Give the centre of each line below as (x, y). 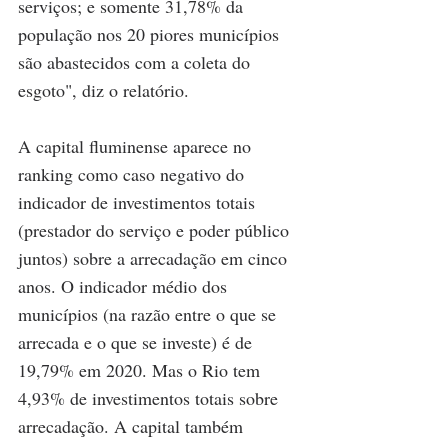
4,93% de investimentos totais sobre (150, 397)
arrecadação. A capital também (133, 425)
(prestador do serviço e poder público (156, 229)
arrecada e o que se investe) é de (137, 341)
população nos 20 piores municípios (151, 33)
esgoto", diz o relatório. (103, 89)
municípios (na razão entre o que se (149, 313)
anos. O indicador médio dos (125, 285)
